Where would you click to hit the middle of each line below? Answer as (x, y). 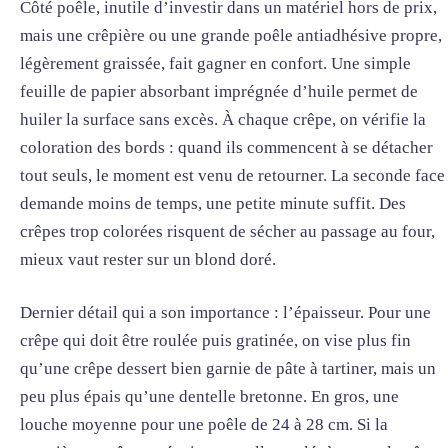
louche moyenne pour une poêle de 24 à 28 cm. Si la (204, 425)
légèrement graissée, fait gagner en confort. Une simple (215, 63)
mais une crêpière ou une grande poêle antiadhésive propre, (231, 35)
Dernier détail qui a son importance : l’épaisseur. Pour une (225, 313)
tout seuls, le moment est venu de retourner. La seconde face (232, 175)
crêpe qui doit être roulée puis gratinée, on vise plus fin (215, 341)
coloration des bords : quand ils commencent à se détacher (226, 147)
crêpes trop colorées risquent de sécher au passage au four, (227, 231)
